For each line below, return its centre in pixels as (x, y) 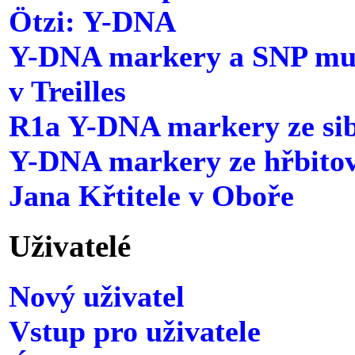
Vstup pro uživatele (135, 331)
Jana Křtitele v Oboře (151, 196)
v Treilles (67, 92)
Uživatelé (70, 246)
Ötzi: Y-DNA (92, 22)
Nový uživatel (97, 296)
